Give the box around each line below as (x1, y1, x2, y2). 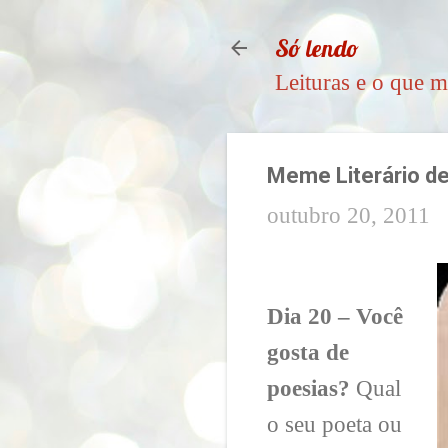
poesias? (267, 375, 350, 401)
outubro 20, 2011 (267, 203, 430, 228)
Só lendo (275, 33, 359, 63)
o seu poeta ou (267, 411, 402, 437)
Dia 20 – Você (267, 303, 403, 329)
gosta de (267, 339, 349, 365)
